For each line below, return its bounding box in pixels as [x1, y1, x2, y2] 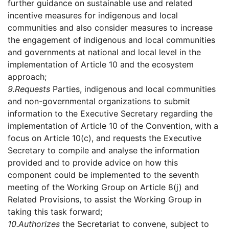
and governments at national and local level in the [8, 47, 201, 58]
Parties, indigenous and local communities [50, 84, 216, 95]
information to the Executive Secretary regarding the [8, 108, 213, 119]
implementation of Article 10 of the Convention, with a [8, 121, 218, 131]
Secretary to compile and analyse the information [8, 145, 199, 156]
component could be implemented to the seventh [8, 170, 199, 180]
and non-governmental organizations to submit [8, 96, 190, 107]
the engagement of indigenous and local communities [8, 35, 215, 45]
